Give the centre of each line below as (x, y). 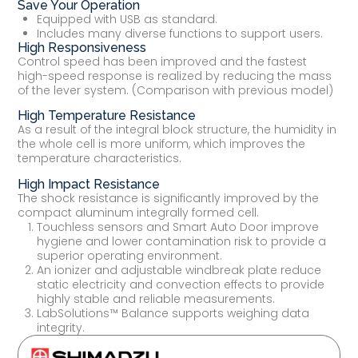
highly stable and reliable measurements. (156, 298)
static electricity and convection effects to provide (181, 284)
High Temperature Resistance (107, 116)
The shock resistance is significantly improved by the (169, 198)
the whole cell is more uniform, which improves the (162, 144)
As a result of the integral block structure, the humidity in (177, 130)
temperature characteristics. (100, 159)
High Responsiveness (82, 47)
